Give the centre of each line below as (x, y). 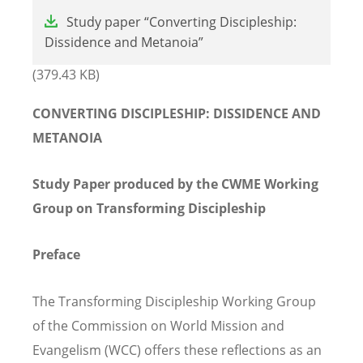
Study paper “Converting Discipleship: (181, 22)
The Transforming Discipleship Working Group (174, 301)
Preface (56, 255)
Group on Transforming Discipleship (149, 209)
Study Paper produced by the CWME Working (175, 184)
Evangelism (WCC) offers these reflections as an (177, 350)
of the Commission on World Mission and (158, 325)
